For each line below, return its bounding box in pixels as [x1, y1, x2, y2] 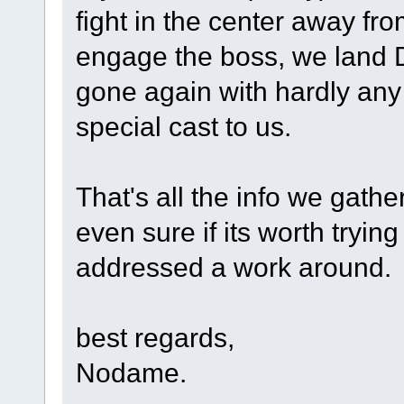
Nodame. [75, 357, 187, 389]
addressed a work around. [75, 252, 391, 283]
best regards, [75, 322, 234, 353]
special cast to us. [75, 111, 291, 142]
